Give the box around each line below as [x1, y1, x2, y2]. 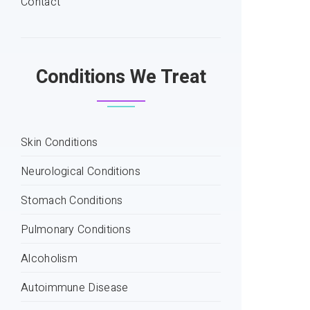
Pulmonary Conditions [21, 221, 131, 238]
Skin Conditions [21, 134, 98, 151]
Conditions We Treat [35, 62, 206, 91]
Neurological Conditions [21, 163, 140, 180]
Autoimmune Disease [21, 279, 129, 296]
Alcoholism [21, 250, 77, 267]
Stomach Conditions [21, 192, 123, 209]
